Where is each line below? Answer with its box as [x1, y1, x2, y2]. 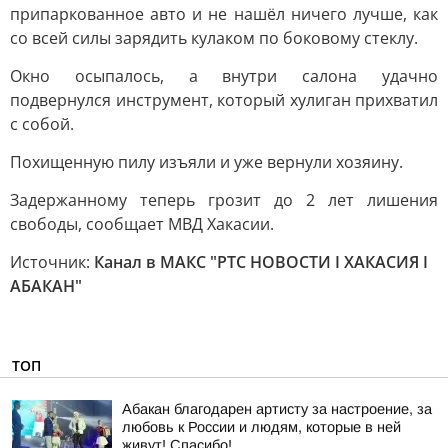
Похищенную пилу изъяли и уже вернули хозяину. [10, 151, 403, 173]
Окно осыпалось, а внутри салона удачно [10, 65, 438, 87]
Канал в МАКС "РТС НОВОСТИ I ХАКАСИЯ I [94, 251, 428, 273]
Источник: [10, 251, 94, 273]
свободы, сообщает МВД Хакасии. [10, 213, 274, 235]
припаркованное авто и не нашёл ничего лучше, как [10, 3, 438, 25]
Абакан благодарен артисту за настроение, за [122, 401, 432, 417]
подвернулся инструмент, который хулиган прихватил [10, 89, 438, 111]
